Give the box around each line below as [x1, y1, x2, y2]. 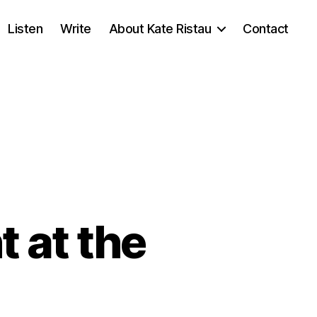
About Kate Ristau [108, 21, 212, 36]
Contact [243, 21, 289, 36]
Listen [8, 21, 43, 36]
